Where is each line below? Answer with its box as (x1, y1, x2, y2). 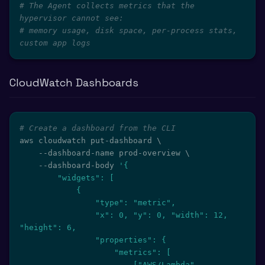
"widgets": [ (20, 173, 57, 182)
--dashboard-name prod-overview (38, 148, 185, 157)
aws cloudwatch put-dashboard (20, 136, 157, 145)
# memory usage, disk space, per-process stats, (20, 26, 237, 35)
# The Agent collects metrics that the (20, 1, 195, 10)
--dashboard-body (38, 161, 119, 170)
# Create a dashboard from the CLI (20, 124, 176, 132)
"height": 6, (20, 223, 76, 232)
